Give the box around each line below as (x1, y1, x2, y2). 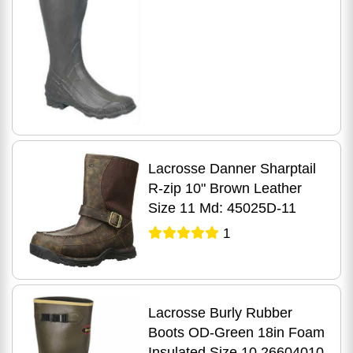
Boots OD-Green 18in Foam (147, 324, 325, 340)
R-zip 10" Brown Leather (147, 180, 302, 196)
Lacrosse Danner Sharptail (147, 160, 316, 176)
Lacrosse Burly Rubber (147, 304, 292, 321)
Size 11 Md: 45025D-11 (147, 199, 297, 216)
